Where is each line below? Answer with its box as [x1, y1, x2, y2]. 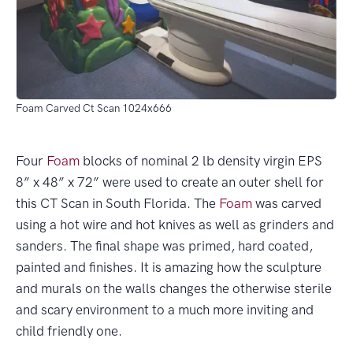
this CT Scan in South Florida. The [16, 195, 219, 211]
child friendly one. [16, 322, 122, 339]
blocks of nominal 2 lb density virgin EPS [80, 152, 322, 169]
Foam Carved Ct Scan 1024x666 [16, 101, 172, 114]
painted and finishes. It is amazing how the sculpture [16, 258, 321, 275]
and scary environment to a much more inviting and [16, 301, 314, 318]
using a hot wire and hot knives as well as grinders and [16, 216, 334, 232]
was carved [252, 195, 321, 211]
